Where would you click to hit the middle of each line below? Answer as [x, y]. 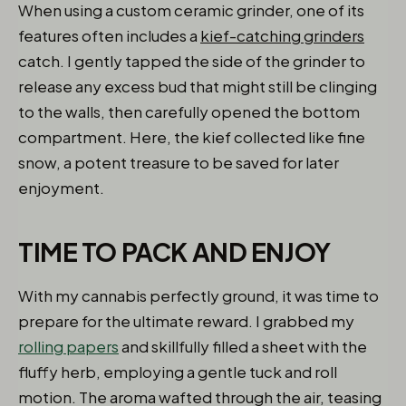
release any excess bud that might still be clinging [198, 86]
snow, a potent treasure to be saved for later [179, 162]
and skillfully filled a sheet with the [243, 346]
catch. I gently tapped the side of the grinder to [192, 61]
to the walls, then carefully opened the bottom [189, 111]
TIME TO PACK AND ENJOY [174, 251]
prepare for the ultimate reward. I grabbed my [186, 321]
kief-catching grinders [282, 35]
